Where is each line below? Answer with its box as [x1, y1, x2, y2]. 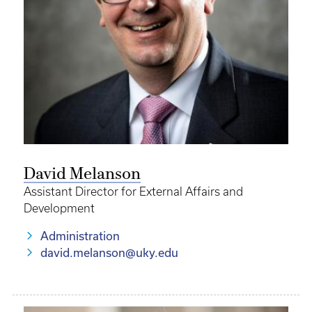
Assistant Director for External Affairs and [24, 185, 243, 198]
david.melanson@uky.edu [40, 247, 178, 259]
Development [24, 202, 95, 214]
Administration [40, 230, 120, 242]
